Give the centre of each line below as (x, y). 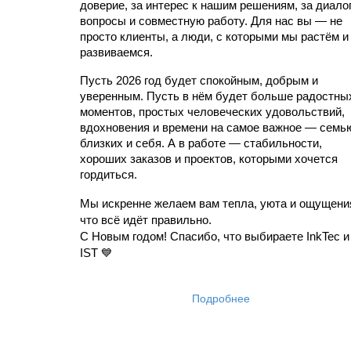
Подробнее (221, 297)
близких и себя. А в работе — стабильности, (201, 143)
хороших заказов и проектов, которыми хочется (209, 159)
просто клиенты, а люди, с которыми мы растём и (214, 36)
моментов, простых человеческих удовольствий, (212, 112)
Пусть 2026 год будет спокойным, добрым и (199, 80)
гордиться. (109, 174)
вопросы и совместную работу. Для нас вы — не (211, 21)
